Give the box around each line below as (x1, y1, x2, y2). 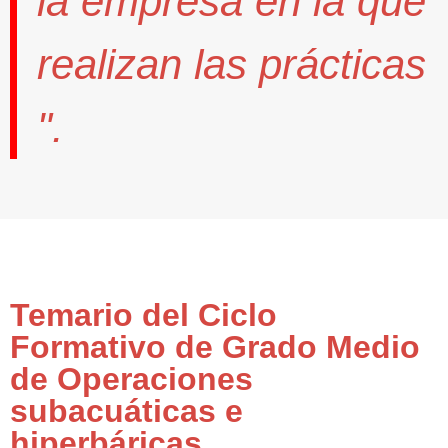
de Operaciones (10, 361, 253, 398)
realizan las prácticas (37, 41, 426, 89)
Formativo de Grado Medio (10, 329, 420, 366)
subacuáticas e (10, 393, 243, 430)
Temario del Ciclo (10, 297, 277, 334)
